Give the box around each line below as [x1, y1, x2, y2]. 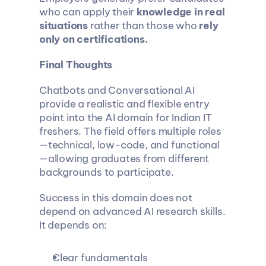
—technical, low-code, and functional [39, 138, 220, 151]
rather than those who [87, 19, 199, 32]
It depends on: [39, 218, 107, 232]
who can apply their [39, 5, 137, 18]
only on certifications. [39, 33, 148, 46]
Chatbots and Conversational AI [39, 84, 195, 97]
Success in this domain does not [39, 191, 192, 204]
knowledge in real [136, 5, 225, 18]
